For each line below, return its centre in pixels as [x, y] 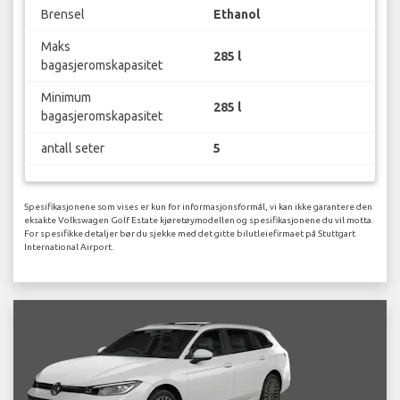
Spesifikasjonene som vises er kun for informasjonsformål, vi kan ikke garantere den [198, 206]
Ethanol [237, 15]
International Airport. [69, 246]
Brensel [62, 15]
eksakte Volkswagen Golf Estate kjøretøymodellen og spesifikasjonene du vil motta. [199, 220]
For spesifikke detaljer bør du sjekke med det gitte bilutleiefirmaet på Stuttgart [190, 233]
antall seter [72, 149]
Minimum [66, 98]
